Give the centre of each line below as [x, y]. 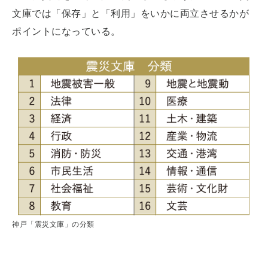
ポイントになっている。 [68, 32]
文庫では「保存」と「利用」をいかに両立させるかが [130, 14]
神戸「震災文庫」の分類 [53, 224]
